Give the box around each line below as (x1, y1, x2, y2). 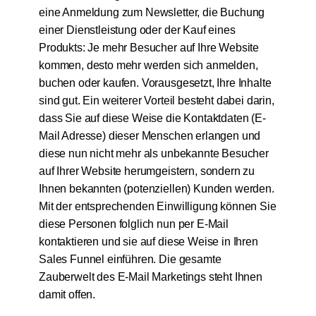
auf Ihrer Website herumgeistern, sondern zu (38, 165, 255, 178)
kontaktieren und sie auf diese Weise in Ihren (38, 236, 258, 248)
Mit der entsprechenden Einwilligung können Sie (38, 200, 276, 213)
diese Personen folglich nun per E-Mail (38, 218, 229, 231)
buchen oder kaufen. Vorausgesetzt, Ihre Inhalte (38, 77, 272, 90)
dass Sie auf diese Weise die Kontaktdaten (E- (38, 112, 266, 125)
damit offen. (38, 288, 96, 301)
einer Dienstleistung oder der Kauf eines (38, 24, 236, 37)
